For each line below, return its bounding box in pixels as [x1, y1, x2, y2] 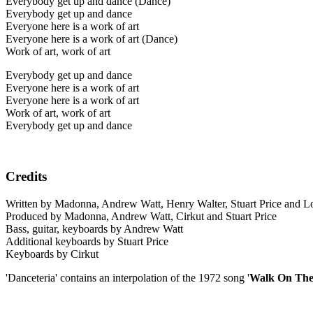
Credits [6, 169, 47, 184]
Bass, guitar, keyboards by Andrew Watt [6, 222, 183, 235]
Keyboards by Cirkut [6, 247, 99, 260]
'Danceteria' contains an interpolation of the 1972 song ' [6, 271, 249, 284]
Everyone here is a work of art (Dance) [6, 33, 177, 45]
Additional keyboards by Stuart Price [6, 235, 168, 247]
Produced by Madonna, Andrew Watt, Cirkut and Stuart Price [6, 210, 277, 222]
